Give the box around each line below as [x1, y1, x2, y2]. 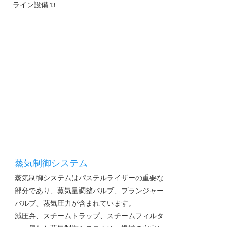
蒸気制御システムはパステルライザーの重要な [15, 172, 164, 184]
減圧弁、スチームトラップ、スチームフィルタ [15, 210, 164, 222]
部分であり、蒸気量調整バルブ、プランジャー [15, 185, 164, 197]
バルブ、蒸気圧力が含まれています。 [15, 198, 135, 210]
